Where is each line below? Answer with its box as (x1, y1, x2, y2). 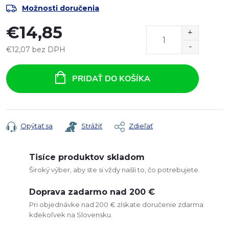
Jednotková (6, 55, 48, 64)
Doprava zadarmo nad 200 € (29, 187, 155, 197)
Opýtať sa (20, 122, 53, 130)
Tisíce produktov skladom (29, 152, 145, 162)
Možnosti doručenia (22, 4, 99, 13)
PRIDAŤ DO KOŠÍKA (72, 73, 150, 84)
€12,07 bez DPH (6, 45, 65, 54)
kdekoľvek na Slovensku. (29, 211, 112, 219)
